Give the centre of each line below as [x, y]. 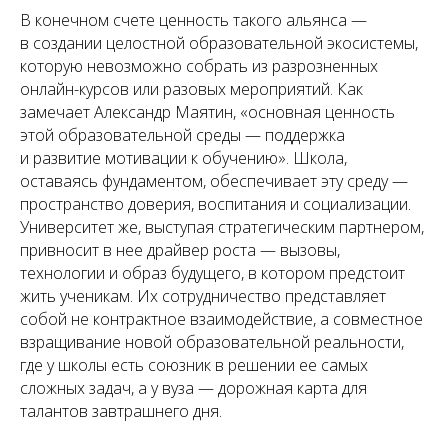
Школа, [318, 157]
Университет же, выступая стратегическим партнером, [222, 226]
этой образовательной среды [132, 134]
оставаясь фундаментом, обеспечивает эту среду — [214, 180]
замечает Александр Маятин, [130, 111]
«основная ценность [317, 111]
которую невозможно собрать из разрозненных [199, 65]
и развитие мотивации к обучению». [154, 157]
